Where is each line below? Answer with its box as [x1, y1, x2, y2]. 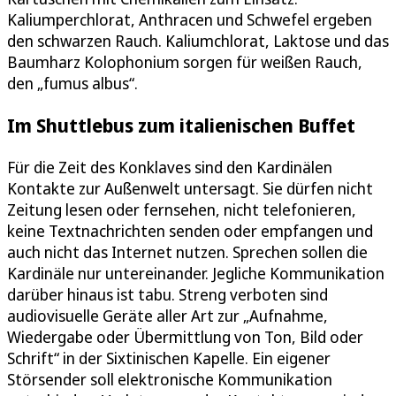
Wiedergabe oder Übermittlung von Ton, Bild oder [7, 326, 363, 347]
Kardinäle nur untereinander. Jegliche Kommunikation [7, 263, 385, 284]
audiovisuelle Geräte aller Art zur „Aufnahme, [7, 305, 328, 326]
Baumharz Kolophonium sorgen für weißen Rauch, [7, 50, 362, 72]
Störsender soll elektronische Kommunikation [7, 369, 332, 390]
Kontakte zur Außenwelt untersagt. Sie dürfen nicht [7, 178, 373, 199]
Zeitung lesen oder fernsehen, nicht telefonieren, [7, 199, 356, 220]
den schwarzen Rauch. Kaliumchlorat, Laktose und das [7, 29, 389, 51]
